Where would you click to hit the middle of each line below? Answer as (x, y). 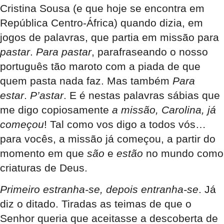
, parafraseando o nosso (150, 51)
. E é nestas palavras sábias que (142, 95)
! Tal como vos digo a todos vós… (125, 124)
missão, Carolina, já (167, 109)
